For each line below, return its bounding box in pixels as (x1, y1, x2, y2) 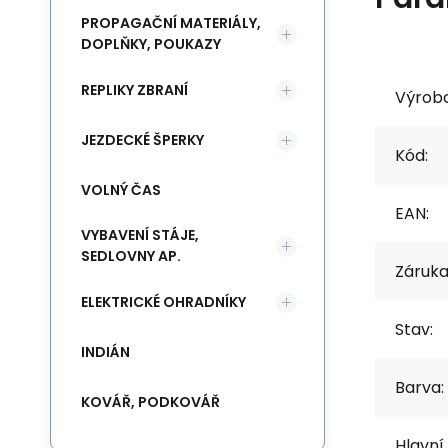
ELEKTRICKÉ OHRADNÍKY (81, 291, 246, 312)
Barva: (395, 375, 444, 399)
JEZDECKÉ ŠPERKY (81, 129, 204, 150)
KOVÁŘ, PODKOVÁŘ (81, 391, 220, 412)
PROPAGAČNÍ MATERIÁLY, (81, 13, 261, 33)
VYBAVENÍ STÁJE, (81, 225, 199, 245)
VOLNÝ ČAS (81, 179, 161, 200)
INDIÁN (81, 341, 130, 362)
